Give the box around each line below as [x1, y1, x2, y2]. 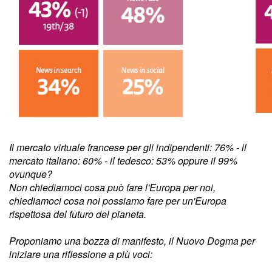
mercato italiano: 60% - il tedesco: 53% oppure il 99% [9, 153, 237, 168]
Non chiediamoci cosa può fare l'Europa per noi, [9, 180, 216, 194]
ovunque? [9, 166, 55, 181]
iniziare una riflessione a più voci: [9, 246, 152, 261]
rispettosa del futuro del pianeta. [9, 206, 149, 221]
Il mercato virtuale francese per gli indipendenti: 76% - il [9, 140, 246, 154]
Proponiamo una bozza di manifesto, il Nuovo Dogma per [9, 233, 255, 248]
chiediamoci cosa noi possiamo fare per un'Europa [9, 193, 226, 208]
